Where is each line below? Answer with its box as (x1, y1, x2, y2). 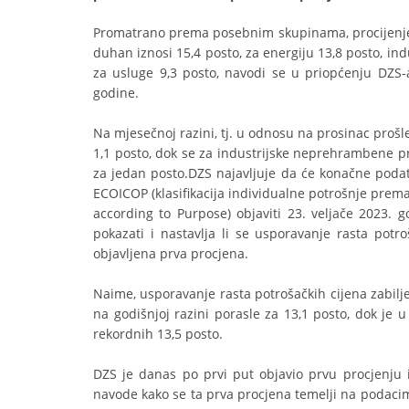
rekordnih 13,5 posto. (93, 325, 223, 342)
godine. (93, 84, 139, 101)
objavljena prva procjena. (93, 245, 248, 262)
